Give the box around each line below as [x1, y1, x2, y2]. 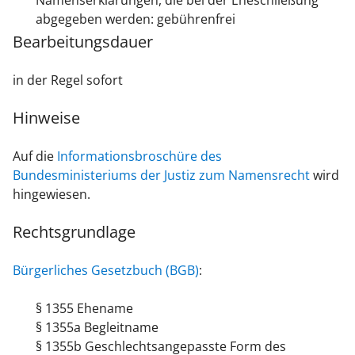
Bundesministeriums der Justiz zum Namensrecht [13, 166, 310, 185]
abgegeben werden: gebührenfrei [35, 10, 235, 29]
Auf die [13, 147, 57, 166]
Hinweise [13, 107, 80, 129]
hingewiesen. [13, 185, 90, 204]
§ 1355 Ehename [35, 300, 133, 318]
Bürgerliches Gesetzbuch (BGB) [13, 261, 199, 280]
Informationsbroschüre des [57, 147, 222, 166]
